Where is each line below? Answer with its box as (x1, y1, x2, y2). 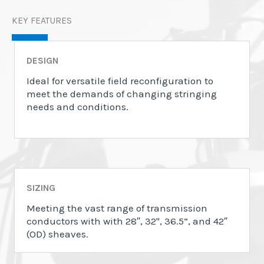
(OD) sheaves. (27, 228, 91, 240)
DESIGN (27, 55, 58, 67)
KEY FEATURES (12, 15, 72, 27)
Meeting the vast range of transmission (27, 202, 207, 214)
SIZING (27, 183, 55, 194)
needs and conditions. (27, 101, 128, 113)
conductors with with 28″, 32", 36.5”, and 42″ (27, 215, 227, 227)
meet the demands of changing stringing (27, 88, 217, 100)
